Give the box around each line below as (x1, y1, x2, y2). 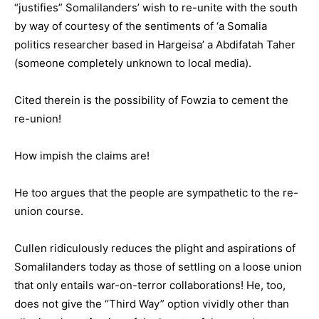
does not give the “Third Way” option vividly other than (14, 297, 289, 310)
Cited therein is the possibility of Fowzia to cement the (14, 93, 288, 107)
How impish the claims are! (14, 149, 150, 162)
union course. (14, 204, 83, 218)
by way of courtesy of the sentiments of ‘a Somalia (14, 19, 267, 33)
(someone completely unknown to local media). (14, 56, 251, 70)
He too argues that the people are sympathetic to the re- (14, 186, 298, 199)
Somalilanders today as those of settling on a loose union (14, 260, 302, 273)
